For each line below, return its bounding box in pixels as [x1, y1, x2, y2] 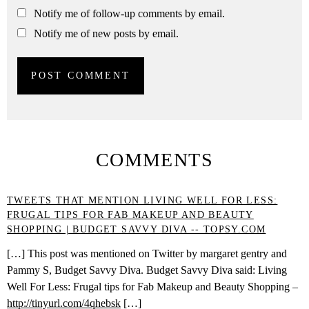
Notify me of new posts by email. [34, 28, 179, 40]
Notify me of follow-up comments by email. [34, 8, 225, 20]
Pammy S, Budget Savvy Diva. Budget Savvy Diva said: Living [7, 264, 287, 276]
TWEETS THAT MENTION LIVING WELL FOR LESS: [7, 195, 278, 206]
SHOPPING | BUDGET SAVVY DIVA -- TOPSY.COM [7, 224, 266, 235]
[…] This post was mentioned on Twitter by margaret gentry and [7, 248, 287, 259]
